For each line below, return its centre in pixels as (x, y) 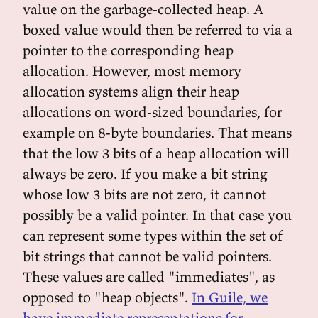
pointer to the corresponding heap (128, 50)
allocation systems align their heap (131, 91)
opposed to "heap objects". (107, 297)
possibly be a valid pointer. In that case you (157, 215)
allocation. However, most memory (132, 71)
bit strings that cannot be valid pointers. (147, 256)
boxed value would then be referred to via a (158, 29)
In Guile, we (230, 297)
